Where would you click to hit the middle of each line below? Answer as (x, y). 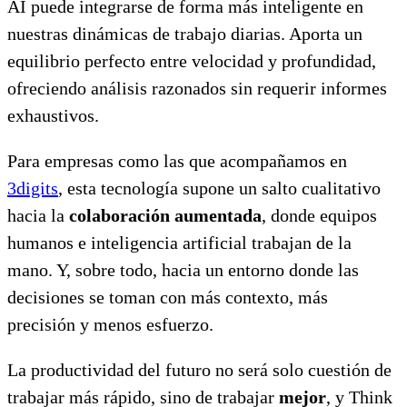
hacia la (38, 215)
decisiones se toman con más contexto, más (168, 297)
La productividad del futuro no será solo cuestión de (199, 369)
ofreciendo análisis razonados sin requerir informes (197, 88)
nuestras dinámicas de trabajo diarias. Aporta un (185, 33)
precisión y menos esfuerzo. (110, 324)
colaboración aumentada (165, 215)
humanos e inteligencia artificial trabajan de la (179, 242)
